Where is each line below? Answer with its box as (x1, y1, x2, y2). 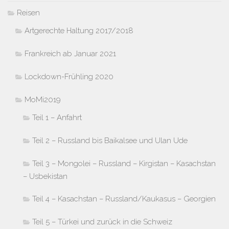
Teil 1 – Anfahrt (32, 112, 82, 122)
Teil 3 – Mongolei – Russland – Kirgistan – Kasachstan (32, 158, 216, 168)
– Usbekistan (23, 171, 67, 181)
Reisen (17, 8, 40, 17)
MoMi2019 (25, 95, 61, 104)
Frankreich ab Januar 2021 (25, 49, 116, 58)
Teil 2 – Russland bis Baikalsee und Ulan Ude (32, 135, 188, 145)
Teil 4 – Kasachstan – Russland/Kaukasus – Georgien (32, 194, 216, 203)
